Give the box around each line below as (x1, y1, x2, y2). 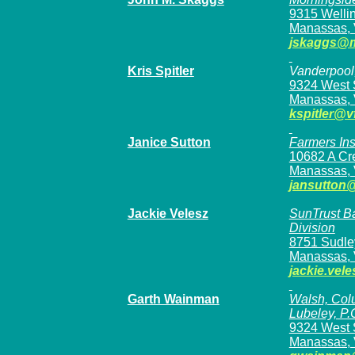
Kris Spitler (127, 64, 194, 78)
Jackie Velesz (127, 207, 208, 220)
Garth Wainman (127, 292, 219, 306)
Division (288, 221, 335, 235)
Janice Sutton (127, 136, 211, 149)
